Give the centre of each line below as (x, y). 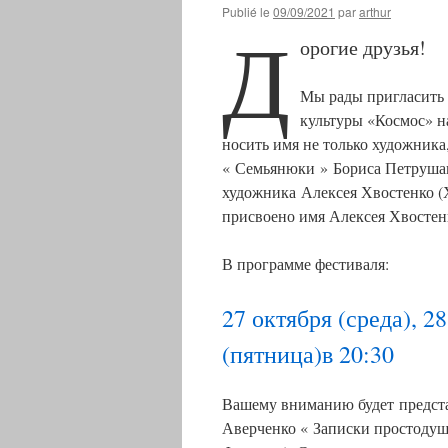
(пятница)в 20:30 (308, 354)
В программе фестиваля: (305, 263)
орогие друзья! (363, 47)
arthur (375, 11)
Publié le (246, 11)
